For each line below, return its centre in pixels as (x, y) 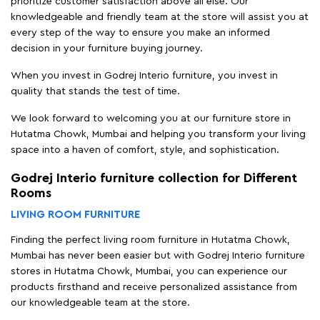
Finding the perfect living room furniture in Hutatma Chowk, (150, 240)
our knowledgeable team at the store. (100, 302)
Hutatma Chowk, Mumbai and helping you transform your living (158, 134)
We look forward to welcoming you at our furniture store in (151, 118)
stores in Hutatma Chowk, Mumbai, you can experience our (149, 271)
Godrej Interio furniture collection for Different (154, 177)
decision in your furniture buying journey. (107, 48)
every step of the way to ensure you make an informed (140, 32)
